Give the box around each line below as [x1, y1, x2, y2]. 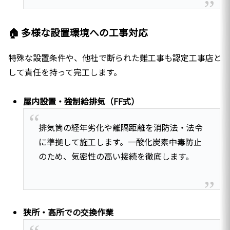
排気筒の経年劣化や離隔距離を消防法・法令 [38, 121, 203, 134]
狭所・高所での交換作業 [23, 206, 114, 219]
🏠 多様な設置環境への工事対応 [8, 25, 148, 40]
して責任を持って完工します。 [8, 66, 122, 79]
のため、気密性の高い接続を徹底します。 [38, 150, 194, 163]
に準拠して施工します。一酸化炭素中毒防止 [38, 136, 202, 148]
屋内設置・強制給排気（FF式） [23, 94, 140, 107]
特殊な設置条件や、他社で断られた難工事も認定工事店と [8, 51, 222, 64]
